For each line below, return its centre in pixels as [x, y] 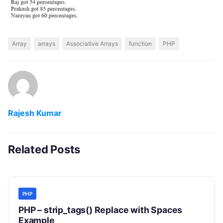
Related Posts [44, 149]
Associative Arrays [92, 43]
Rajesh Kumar [35, 113]
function [140, 43]
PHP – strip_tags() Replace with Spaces [101, 210]
